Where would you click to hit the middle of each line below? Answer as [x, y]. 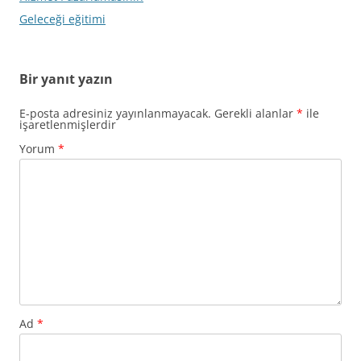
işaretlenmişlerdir [68, 125]
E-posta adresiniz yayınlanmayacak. [115, 114]
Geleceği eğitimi [62, 19]
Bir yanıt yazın [66, 79]
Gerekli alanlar [255, 114]
